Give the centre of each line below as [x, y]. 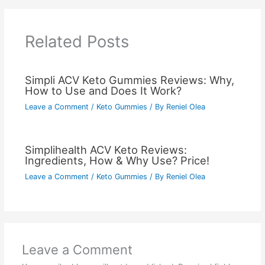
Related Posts [77, 41]
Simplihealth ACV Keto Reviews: [106, 149]
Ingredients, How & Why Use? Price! [117, 160]
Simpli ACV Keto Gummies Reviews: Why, [129, 80]
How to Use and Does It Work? [103, 91]
